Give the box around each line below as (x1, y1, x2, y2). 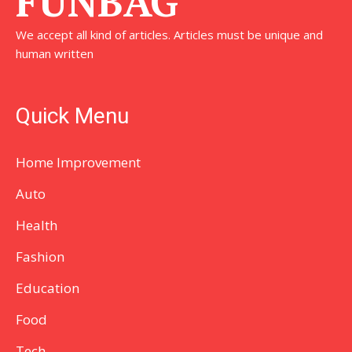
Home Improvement (16, 153, 141, 171)
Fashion (16, 247, 64, 266)
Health (16, 216, 57, 234)
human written (16, 46, 93, 61)
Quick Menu (16, 103, 129, 129)
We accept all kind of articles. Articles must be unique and (16, 27, 323, 42)
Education (16, 279, 79, 297)
